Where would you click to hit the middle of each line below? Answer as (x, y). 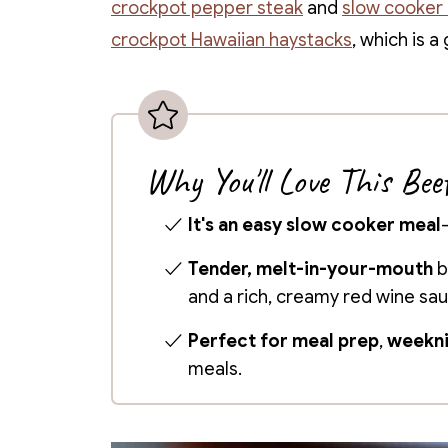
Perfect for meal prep (284, 341)
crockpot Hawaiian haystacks (231, 40)
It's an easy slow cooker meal (315, 225)
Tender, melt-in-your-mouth (311, 269)
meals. (215, 369)
